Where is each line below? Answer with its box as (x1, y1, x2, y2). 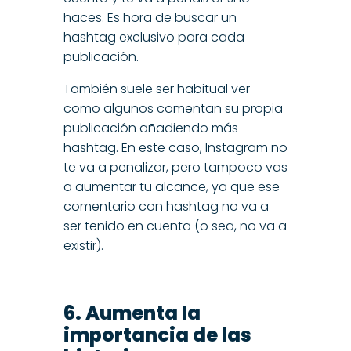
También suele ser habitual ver (63, 80, 250, 99)
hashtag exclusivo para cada (63, 28, 244, 47)
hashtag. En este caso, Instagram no (63, 139, 288, 157)
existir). (63, 237, 103, 255)
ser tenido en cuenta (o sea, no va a (63, 217, 287, 236)
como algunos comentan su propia (63, 100, 283, 118)
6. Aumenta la (63, 300, 201, 327)
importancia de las (63, 322, 251, 349)
